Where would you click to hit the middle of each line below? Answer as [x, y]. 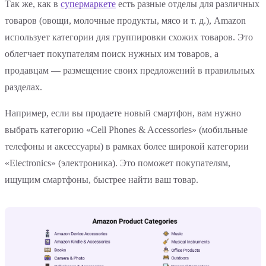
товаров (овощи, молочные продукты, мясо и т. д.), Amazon [125, 21]
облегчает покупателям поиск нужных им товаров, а [112, 54]
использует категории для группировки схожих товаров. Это [129, 37]
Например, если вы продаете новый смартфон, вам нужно [123, 113]
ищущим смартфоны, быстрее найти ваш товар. [102, 180]
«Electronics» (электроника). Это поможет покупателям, [118, 163]
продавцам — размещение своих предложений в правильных [130, 71]
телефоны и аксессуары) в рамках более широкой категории [127, 147]
